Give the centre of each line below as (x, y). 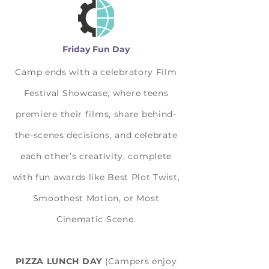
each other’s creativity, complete (96, 156)
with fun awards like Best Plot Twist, (96, 177)
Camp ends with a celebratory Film (96, 72)
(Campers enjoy (140, 261)
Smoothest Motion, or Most (96, 198)
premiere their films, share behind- (96, 114)
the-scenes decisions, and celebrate (96, 135)
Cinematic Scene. (96, 219)
